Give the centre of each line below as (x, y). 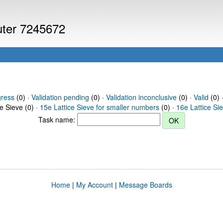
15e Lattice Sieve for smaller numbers (100, 107)
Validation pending (60, 97)
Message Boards (145, 185)
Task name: (57, 119)
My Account (94, 185)
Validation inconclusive (141, 97)
